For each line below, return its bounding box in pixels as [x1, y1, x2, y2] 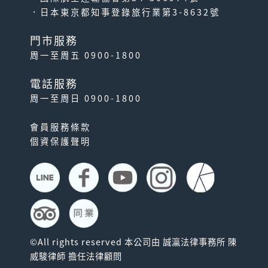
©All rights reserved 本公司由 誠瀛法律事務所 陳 [30, 235, 237, 248]
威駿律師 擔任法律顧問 [30, 249, 122, 263]
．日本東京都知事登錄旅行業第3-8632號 [30, 5, 220, 19]
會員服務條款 [30, 120, 91, 133]
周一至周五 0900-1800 [30, 48, 142, 62]
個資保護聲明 [30, 135, 91, 148]
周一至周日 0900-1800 [30, 92, 142, 105]
